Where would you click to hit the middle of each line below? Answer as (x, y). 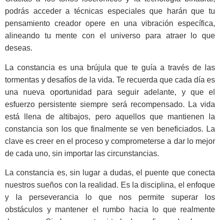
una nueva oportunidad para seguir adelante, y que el (110, 92)
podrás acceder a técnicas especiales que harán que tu (110, 11)
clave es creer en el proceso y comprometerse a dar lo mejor (110, 141)
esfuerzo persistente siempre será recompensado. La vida (110, 104)
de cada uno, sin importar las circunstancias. (82, 153)
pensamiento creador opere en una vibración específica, (110, 24)
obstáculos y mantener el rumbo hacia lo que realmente (110, 210)
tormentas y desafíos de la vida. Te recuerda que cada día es (110, 80)
